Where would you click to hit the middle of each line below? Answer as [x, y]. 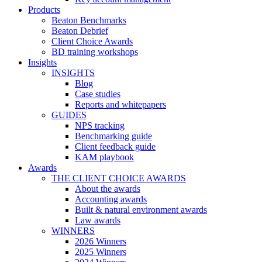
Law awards [98, 220]
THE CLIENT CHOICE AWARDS [119, 178]
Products [44, 10]
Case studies [98, 94]
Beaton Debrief [80, 31]
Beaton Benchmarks [89, 20]
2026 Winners [101, 241]
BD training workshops [95, 52]
